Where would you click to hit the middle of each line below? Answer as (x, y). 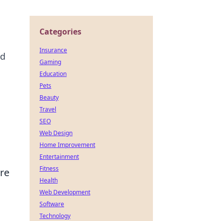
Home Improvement (67, 145)
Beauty (49, 97)
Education (53, 74)
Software (52, 204)
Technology (55, 216)
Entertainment (59, 157)
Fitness (49, 168)
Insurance (53, 50)
